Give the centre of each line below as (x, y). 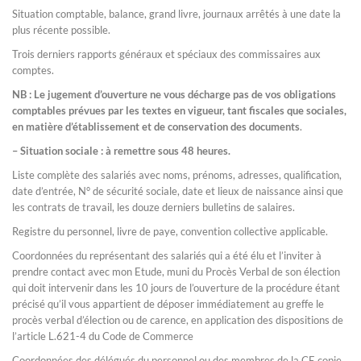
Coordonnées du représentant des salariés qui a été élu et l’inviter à (167, 255)
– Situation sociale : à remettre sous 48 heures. (121, 151)
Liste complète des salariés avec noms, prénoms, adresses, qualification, (177, 175)
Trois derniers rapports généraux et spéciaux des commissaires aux (166, 54)
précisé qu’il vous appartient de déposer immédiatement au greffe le (168, 304)
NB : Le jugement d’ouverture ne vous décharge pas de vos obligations (174, 94)
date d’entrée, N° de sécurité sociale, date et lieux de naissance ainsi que (178, 191)
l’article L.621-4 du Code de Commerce (103, 336)
